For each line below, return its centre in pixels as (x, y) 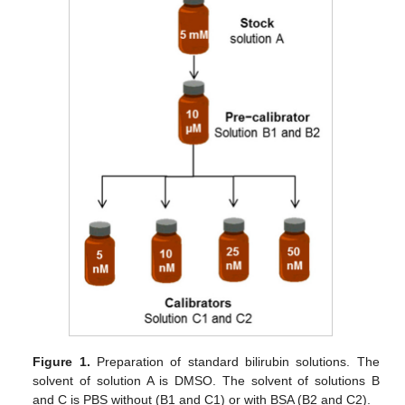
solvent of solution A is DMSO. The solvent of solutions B (206, 380)
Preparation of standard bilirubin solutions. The (235, 361)
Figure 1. (61, 361)
